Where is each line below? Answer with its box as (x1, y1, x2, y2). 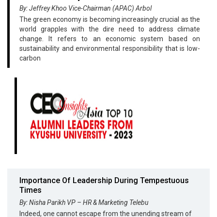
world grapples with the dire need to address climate (19, 25, 200, 33)
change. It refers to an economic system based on (19, 34, 200, 43)
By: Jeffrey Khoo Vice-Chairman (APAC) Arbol (19, 4, 152, 12)
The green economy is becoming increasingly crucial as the (19, 15, 200, 23)
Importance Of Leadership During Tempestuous (19, 175, 189, 185)
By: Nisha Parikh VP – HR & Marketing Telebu (19, 198, 148, 206)
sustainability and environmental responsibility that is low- (19, 44, 200, 52)
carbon (19, 54, 41, 62)
